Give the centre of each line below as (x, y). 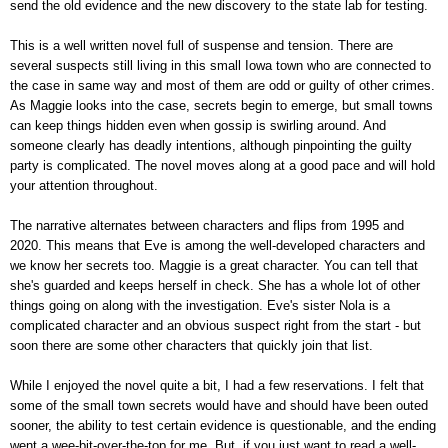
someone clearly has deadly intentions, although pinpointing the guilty (211, 145)
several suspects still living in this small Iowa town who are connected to (220, 65)
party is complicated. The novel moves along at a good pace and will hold (222, 165)
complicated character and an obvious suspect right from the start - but (215, 325)
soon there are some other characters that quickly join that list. (193, 345)
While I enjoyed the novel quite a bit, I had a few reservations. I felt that (217, 385)
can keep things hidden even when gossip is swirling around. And (198, 125)
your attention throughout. (84, 185)
